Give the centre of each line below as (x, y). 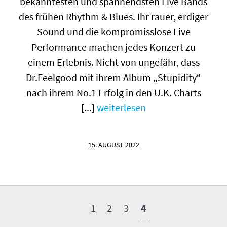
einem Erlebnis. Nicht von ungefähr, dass (113, 62)
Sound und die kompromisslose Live (113, 31)
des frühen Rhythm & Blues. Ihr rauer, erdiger (113, 16)
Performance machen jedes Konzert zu (113, 47)
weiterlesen (121, 107)
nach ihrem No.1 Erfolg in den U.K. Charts (113, 92)
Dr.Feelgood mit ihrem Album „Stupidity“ (113, 77)
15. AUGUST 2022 (113, 145)
